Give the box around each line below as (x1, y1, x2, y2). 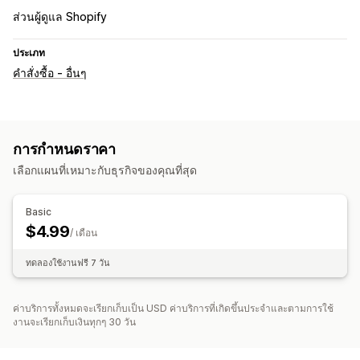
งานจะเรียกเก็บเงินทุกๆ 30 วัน (13, 316, 136, 329)
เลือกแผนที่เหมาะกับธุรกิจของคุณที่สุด (13, 163, 197, 178)
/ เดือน (70, 227, 97, 239)
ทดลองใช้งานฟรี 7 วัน (26, 257, 110, 269)
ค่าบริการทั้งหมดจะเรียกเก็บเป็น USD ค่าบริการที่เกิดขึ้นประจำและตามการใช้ (13, 302, 333, 315)
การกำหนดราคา (13, 141, 117, 158)
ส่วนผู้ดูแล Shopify (13, 10, 107, 24)
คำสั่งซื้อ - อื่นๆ (13, 66, 87, 80)
